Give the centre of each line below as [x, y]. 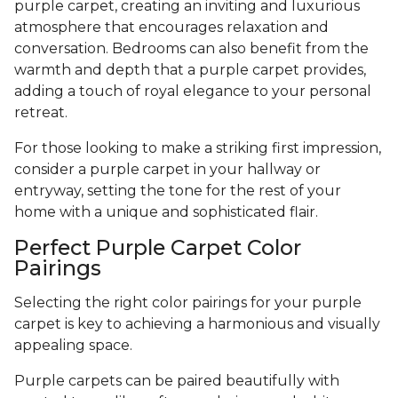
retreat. [43, 112]
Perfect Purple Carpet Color [158, 247]
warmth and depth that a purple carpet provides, [190, 69]
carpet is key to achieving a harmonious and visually [197, 323]
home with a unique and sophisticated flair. [168, 211]
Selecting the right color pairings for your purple [188, 302]
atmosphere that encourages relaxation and [171, 27]
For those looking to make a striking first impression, [198, 147]
